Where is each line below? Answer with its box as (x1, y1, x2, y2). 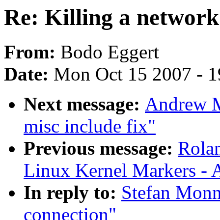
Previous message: (24, 137, 178, 159)
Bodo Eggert (60, 41, 159, 63)
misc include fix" (24, 115, 156, 137)
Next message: (24, 93, 145, 115)
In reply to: (24, 182, 121, 203)
